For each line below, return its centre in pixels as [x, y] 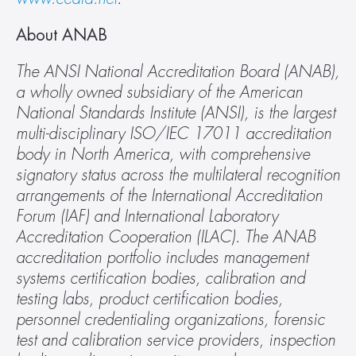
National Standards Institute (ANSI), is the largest [176, 113]
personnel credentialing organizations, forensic [170, 320]
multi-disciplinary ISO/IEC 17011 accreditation [174, 134]
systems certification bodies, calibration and [161, 279]
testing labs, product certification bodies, [149, 299]
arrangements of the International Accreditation [169, 196]
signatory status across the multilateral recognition [178, 175]
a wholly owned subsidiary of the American [159, 93]
